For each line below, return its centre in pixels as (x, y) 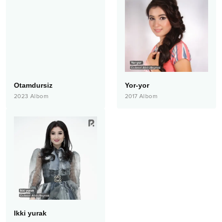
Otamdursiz (33, 85)
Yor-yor (137, 85)
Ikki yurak (30, 213)
